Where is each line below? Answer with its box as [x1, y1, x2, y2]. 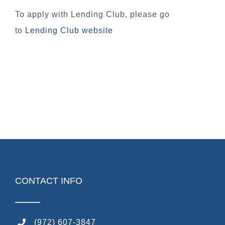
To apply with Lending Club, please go [15, 10, 170, 19]
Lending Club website [25, 26, 113, 35]
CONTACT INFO [15, 176, 82, 186]
